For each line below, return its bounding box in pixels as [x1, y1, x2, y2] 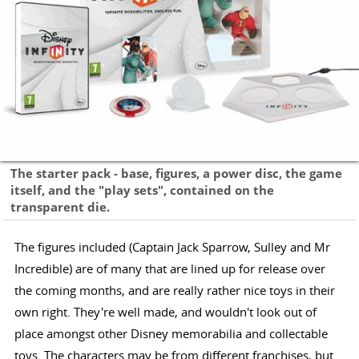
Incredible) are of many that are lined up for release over [14, 260, 325, 276]
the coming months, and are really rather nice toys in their [14, 281, 335, 298]
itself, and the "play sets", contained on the [10, 181, 275, 199]
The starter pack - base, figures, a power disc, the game [10, 164, 343, 182]
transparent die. [10, 198, 111, 216]
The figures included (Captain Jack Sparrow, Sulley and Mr [14, 238, 330, 255]
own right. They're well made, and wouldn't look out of [14, 303, 317, 320]
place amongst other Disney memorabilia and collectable [14, 325, 328, 341]
